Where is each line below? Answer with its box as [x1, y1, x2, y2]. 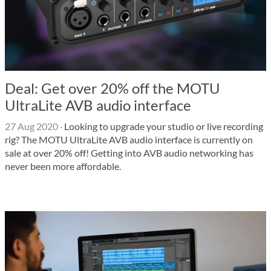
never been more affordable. [5, 160, 121, 172]
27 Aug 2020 [5, 120, 58, 132]
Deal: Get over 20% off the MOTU [5, 79, 220, 97]
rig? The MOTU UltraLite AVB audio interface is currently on [5, 134, 253, 145]
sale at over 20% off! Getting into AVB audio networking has [5, 147, 253, 158]
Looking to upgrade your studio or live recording [62, 120, 263, 132]
